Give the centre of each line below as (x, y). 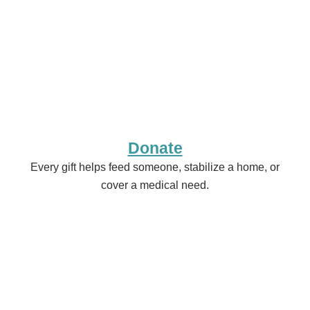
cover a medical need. (155, 185)
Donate (155, 148)
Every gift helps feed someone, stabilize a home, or (155, 167)
